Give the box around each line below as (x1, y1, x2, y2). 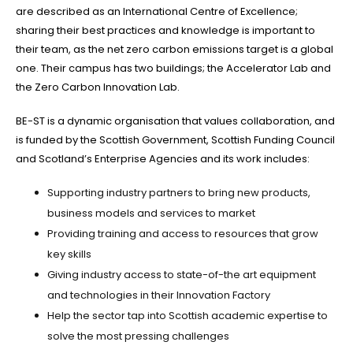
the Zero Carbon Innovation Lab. (16, 80, 180, 95)
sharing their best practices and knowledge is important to (16, 23, 315, 39)
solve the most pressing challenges (47, 329, 229, 344)
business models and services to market (47, 206, 255, 221)
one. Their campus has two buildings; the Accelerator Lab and (16, 61, 331, 76)
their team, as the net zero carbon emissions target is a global (16, 42, 333, 58)
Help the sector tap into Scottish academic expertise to (47, 308, 328, 324)
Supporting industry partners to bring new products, (47, 185, 310, 201)
